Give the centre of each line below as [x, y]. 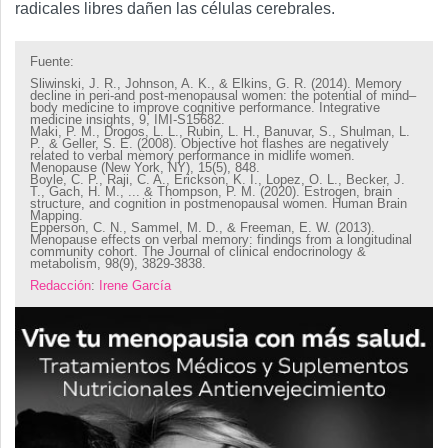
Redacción [60, 286]
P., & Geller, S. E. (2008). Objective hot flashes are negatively [209, 144]
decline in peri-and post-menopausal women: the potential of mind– [223, 96]
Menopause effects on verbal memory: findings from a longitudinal [221, 240]
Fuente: [52, 62]
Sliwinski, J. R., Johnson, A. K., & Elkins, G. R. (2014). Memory [216, 84]
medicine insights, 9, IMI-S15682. [127, 120]
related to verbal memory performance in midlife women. [192, 156]
